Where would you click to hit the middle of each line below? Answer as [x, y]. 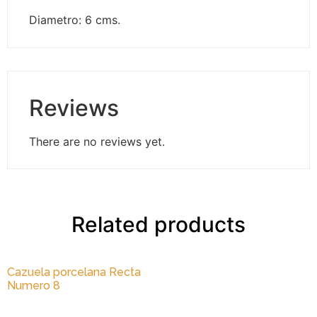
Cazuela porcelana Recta [74, 272]
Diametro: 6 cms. [75, 20]
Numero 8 [34, 286]
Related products [158, 225]
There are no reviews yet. [97, 141]
